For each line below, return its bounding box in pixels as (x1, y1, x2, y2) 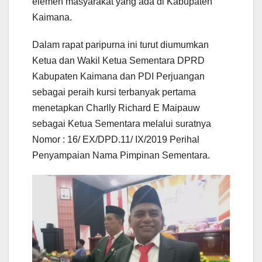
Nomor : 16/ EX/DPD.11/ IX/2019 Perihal (32, 135, 199, 145)
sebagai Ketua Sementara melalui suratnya (32, 119, 211, 129)
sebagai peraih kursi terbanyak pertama (32, 87, 196, 98)
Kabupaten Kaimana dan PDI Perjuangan (32, 71, 205, 82)
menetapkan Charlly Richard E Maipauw (32, 103, 200, 113)
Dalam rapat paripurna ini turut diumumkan (32, 40, 209, 50)
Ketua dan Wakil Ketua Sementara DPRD (32, 56, 205, 66)
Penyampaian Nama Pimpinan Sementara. (32, 150, 210, 161)
